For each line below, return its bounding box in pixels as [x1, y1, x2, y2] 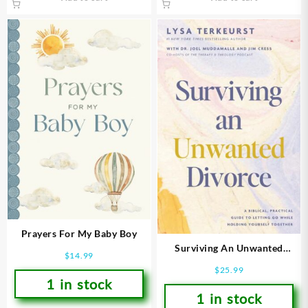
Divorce [210, 256, 247, 268]
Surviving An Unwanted [175, 241, 283, 254]
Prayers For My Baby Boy [21, 227, 137, 239]
